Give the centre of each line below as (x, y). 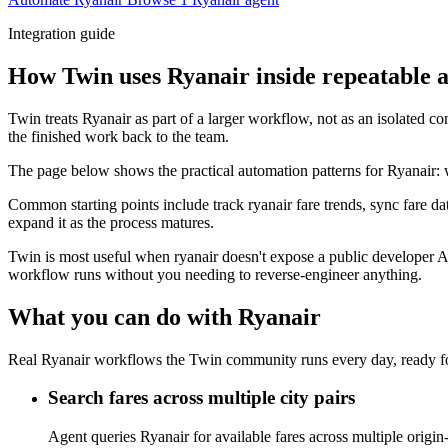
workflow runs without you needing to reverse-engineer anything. (215, 274)
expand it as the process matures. (111, 222)
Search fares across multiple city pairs (201, 398)
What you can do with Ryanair (164, 316)
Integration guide (61, 34)
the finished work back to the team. (118, 136)
